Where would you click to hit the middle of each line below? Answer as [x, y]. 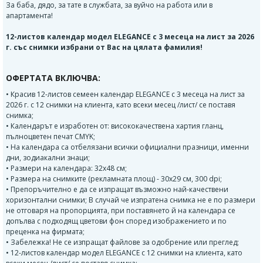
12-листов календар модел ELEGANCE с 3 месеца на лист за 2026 [130, 37]
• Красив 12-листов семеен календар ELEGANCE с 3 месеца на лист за [125, 95]
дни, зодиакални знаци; [48, 158]
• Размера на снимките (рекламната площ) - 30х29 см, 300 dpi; [114, 179]
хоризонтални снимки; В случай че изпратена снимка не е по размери [131, 200]
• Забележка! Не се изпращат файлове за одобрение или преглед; [122, 242]
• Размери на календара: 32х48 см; [66, 168]
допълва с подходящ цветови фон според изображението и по [116, 221]
